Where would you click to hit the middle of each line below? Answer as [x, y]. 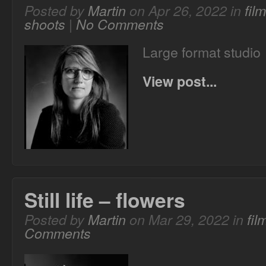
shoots [45, 24]
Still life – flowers [105, 199]
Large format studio [202, 52]
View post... [180, 81]
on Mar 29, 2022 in [186, 219]
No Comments [120, 24]
